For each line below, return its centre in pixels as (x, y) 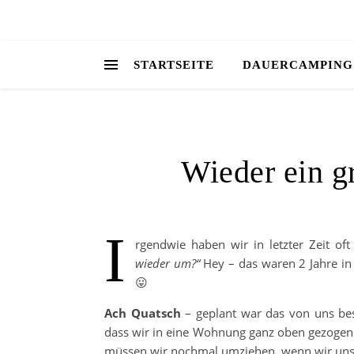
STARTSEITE (173, 65)
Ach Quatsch (143, 313)
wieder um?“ (168, 263)
